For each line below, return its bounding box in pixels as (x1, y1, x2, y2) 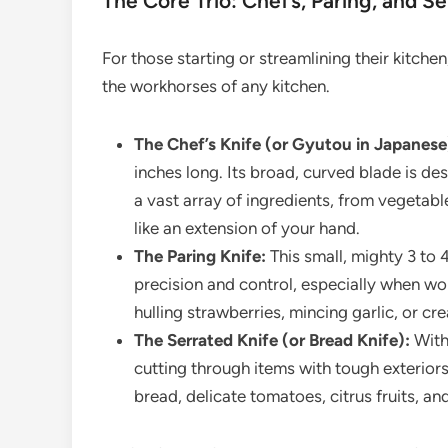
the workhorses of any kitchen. (102, 76, 330, 97)
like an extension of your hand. (134, 218, 360, 239)
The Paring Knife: (134, 246, 266, 267)
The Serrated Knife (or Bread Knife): (134, 330, 410, 351)
